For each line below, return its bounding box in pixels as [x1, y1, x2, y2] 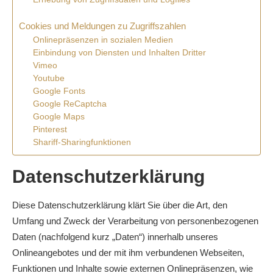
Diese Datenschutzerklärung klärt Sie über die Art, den [12, 200, 227, 210]
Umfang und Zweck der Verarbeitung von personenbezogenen [12, 216, 258, 226]
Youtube [32, 74, 65, 83]
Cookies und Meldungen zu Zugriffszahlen [19, 21, 186, 31]
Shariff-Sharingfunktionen [32, 138, 131, 147]
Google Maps [32, 112, 85, 121]
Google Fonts [32, 87, 85, 96]
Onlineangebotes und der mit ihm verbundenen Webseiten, [12, 247, 244, 258]
